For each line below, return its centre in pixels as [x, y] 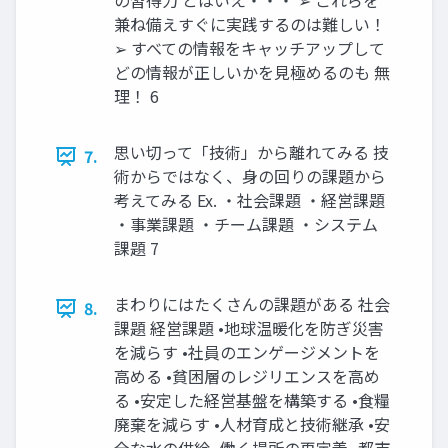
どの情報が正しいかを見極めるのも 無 [252, 72]
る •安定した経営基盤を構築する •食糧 [252, 400]
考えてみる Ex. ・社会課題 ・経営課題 [249, 200]
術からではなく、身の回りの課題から [250, 176]
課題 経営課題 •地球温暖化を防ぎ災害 [249, 328]
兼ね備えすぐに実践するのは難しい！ [250, 24]
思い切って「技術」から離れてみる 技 [251, 152]
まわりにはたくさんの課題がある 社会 [252, 304]
